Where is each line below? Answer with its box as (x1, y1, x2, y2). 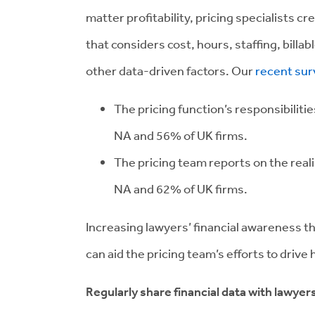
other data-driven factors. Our (86, 63, 255, 78)
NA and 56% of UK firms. (114, 127, 247, 143)
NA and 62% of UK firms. (114, 181, 247, 196)
